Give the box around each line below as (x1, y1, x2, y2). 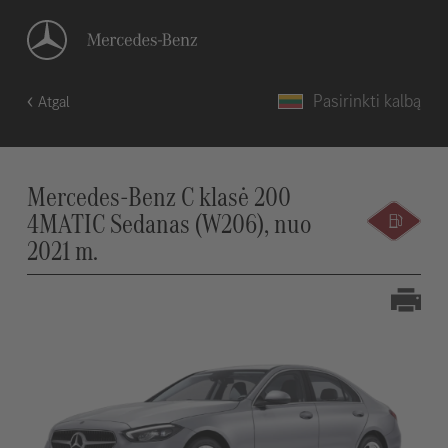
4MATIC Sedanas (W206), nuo (26, 205, 311, 242)
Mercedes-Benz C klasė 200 (26, 178, 291, 215)
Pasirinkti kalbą (313, 89, 422, 113)
